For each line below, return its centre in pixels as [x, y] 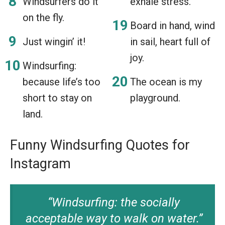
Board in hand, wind [173, 25]
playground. [155, 98]
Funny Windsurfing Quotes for [100, 145]
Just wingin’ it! [54, 41]
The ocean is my [166, 82]
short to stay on [57, 98]
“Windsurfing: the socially [114, 202]
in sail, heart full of [170, 41]
